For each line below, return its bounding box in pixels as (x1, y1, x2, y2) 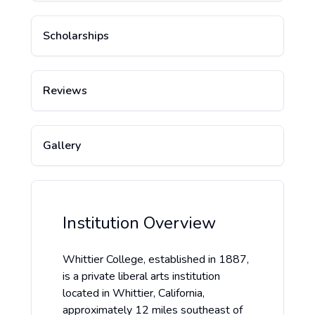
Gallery (43, 138, 81, 154)
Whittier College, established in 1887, (63, 252, 249, 268)
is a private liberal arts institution (63, 269, 220, 285)
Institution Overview (63, 212, 216, 235)
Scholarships (43, 28, 109, 44)
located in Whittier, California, (63, 285, 205, 302)
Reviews (43, 83, 87, 99)
